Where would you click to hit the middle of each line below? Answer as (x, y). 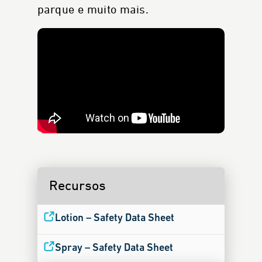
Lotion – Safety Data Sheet (115, 218)
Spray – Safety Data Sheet (114, 248)
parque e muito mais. (93, 10)
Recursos (77, 186)
